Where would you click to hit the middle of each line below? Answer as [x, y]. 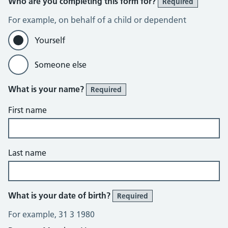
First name [27, 110]
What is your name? [47, 89]
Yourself [50, 40]
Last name [27, 153]
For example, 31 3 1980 [51, 214]
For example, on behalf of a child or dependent [97, 20]
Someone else [61, 65]
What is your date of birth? [60, 195]
